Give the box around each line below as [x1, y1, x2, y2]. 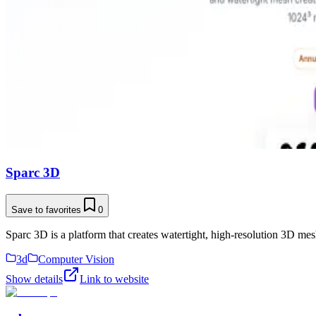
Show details [6, 272, 63, 285]
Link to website [80, 272, 149, 285]
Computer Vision [38, 253, 114, 265]
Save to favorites [11, 204, 81, 215]
